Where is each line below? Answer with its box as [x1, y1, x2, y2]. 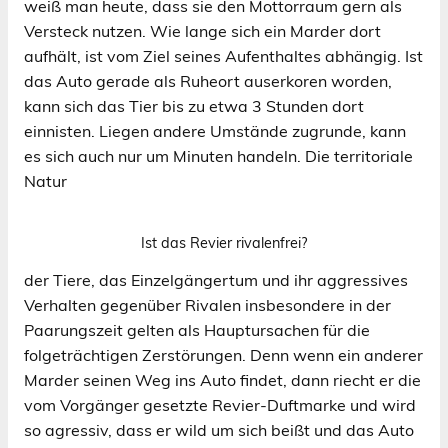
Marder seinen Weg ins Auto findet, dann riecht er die [24, 369, 421, 390]
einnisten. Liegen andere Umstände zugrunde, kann [24, 120, 406, 141]
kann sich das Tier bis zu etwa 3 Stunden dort [24, 95, 364, 116]
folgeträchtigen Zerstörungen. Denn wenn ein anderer [24, 344, 423, 365]
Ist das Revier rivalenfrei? [141, 233, 307, 252]
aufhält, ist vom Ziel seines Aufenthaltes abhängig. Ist [24, 45, 423, 66]
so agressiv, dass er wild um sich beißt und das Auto [24, 419, 414, 440]
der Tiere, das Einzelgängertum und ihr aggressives [24, 269, 408, 290]
